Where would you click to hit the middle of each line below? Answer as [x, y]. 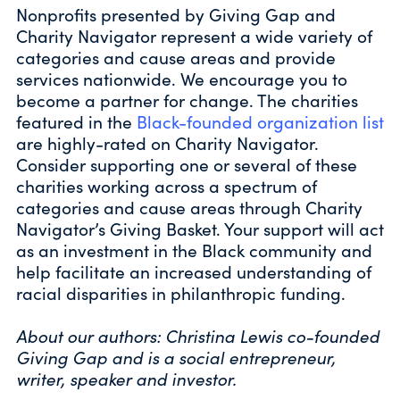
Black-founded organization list [260, 121]
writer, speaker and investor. [126, 378]
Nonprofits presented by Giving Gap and [176, 14]
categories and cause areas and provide [176, 57]
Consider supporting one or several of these [187, 164]
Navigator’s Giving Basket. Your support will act [200, 228]
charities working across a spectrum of [167, 185]
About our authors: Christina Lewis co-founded [198, 335]
